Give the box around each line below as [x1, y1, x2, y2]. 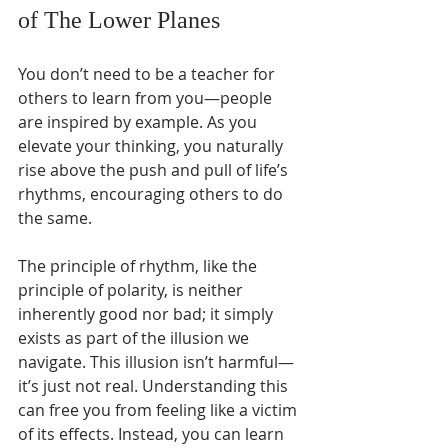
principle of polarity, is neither [18, 278, 247, 301]
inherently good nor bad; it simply [18, 302, 277, 325]
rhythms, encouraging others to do [18, 182, 287, 205]
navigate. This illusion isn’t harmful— [18, 350, 294, 373]
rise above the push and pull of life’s [18, 158, 292, 181]
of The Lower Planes [18, 6, 220, 33]
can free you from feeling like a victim [18, 398, 301, 421]
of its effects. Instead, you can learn [18, 422, 288, 445]
